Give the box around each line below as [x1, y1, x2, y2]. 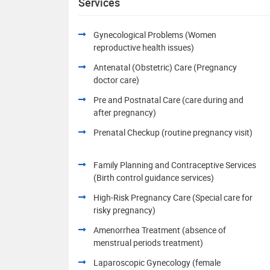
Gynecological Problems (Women [93, 28, 216, 40]
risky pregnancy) [93, 204, 155, 216]
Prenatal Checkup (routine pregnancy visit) [93, 126, 253, 138]
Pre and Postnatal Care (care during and [93, 93, 243, 105]
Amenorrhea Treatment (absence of [93, 224, 226, 236]
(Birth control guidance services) [93, 171, 214, 183]
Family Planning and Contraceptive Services [93, 159, 256, 171]
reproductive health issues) [93, 41, 194, 53]
